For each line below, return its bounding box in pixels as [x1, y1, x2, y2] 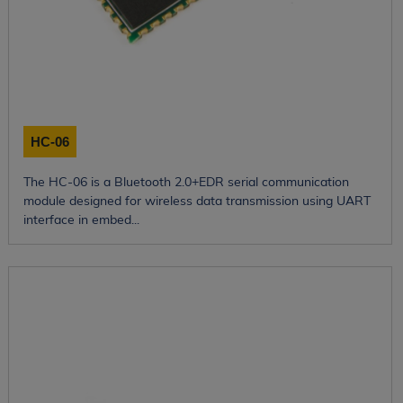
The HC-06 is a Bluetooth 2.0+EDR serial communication [22, 173, 349, 190]
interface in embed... [22, 210, 139, 228]
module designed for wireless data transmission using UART [22, 192, 371, 209]
